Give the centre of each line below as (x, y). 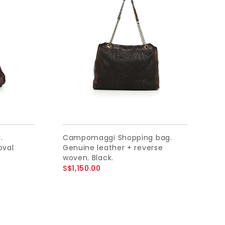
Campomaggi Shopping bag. (117, 137)
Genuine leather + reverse (113, 147)
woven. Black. (88, 157)
